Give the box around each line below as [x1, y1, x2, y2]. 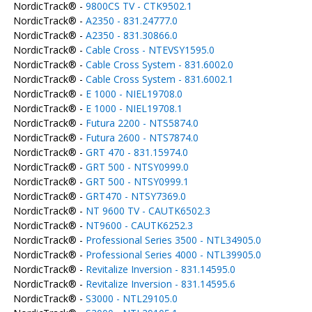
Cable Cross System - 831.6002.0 [85, 58, 233, 71]
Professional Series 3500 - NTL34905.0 [85, 233, 261, 247]
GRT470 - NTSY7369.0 [85, 189, 186, 203]
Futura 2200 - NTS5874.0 [85, 116, 198, 130]
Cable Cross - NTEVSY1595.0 [85, 43, 214, 56]
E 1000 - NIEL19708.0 [85, 87, 182, 100]
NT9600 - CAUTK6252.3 [85, 219, 193, 232]
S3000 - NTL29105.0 [85, 292, 178, 305]
